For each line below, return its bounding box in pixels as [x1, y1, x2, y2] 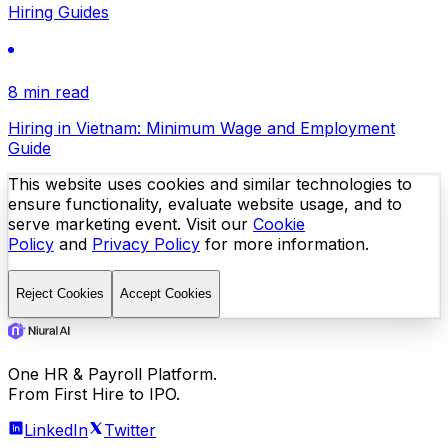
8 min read [8, 81, 89, 102]
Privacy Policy [92, 233, 200, 254]
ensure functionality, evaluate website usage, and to [8, 193, 402, 214]
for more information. [200, 233, 369, 254]
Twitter [104, 419, 156, 440]
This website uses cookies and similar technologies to [8, 173, 412, 194]
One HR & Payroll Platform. [8, 363, 217, 384]
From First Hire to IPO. [8, 383, 180, 404]
